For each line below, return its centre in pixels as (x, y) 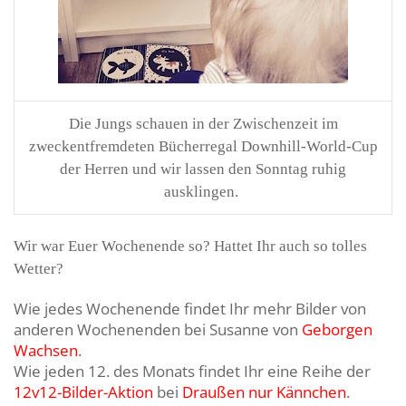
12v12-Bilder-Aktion (83, 392)
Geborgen (337, 329)
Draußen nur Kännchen (264, 392)
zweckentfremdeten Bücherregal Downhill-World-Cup (203, 146)
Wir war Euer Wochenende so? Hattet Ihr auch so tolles (190, 246)
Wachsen (46, 350)
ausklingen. (203, 192)
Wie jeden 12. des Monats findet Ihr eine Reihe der (192, 371)
